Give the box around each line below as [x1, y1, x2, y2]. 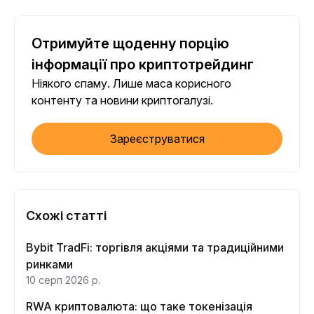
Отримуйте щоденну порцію [32, 35, 229, 52]
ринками [26, 257, 73, 271]
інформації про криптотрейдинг [32, 56, 254, 73]
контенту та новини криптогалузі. [32, 93, 213, 107]
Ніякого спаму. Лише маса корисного [32, 76, 231, 90]
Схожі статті [26, 208, 107, 223]
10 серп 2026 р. [26, 274, 100, 286]
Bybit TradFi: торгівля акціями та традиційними [26, 240, 284, 254]
